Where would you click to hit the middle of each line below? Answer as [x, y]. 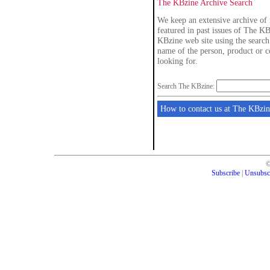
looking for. [177, 61]
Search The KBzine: [187, 86]
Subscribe [226, 173]
